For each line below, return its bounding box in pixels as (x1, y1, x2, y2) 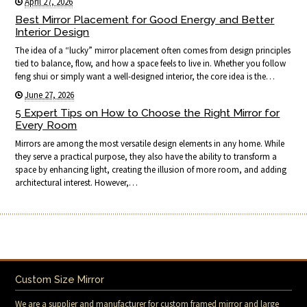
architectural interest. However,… (15, 177, 138, 189)
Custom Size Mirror (15, 274, 105, 286)
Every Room (15, 119, 77, 132)
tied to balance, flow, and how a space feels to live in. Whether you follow (15, 58, 286, 70)
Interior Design (15, 25, 90, 38)
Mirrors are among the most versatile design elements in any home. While (15, 138, 285, 150)
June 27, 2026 (25, 89, 75, 101)
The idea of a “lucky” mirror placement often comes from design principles (15, 45, 291, 57)
